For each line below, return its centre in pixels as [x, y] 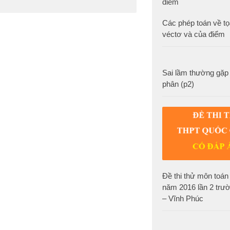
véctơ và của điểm [194, 34]
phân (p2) [178, 84]
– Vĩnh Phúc [183, 198]
